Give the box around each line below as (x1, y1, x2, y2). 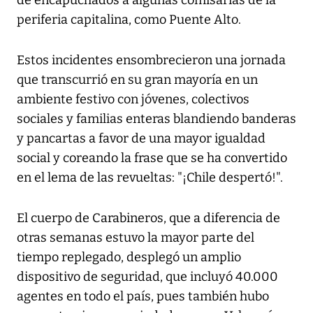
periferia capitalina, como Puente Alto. (17, 12, 241, 28)
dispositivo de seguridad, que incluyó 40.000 (17, 269, 278, 285)
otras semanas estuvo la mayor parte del (17, 230, 254, 246)
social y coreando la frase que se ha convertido (17, 150, 287, 166)
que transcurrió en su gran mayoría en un (17, 72, 258, 88)
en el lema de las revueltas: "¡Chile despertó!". (17, 170, 283, 186)
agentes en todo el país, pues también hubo (17, 289, 269, 305)
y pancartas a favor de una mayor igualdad (17, 131, 265, 147)
